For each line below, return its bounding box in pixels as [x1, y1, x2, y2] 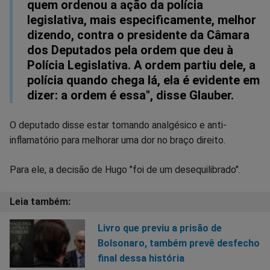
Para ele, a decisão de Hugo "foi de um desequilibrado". [10, 163, 240, 175]
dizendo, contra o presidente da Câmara [27, 27, 250, 42]
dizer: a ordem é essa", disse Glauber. [27, 87, 234, 102]
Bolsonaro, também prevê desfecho [97, 237, 260, 250]
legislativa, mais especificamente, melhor [27, 12, 256, 27]
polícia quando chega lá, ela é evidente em [27, 72, 260, 87]
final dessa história [97, 253, 184, 265]
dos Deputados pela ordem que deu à [27, 42, 233, 57]
